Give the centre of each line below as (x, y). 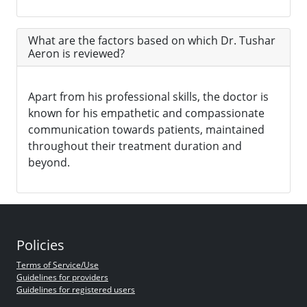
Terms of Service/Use (58, 265)
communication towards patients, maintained (146, 130)
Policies (40, 245)
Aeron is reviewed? (76, 54)
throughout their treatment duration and (135, 146)
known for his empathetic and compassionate (146, 113)
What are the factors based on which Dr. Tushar (152, 41)
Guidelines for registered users (76, 290)
